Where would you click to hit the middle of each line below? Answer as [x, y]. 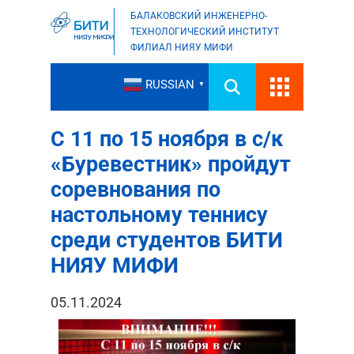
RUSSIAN [170, 85]
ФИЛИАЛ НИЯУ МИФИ [182, 47]
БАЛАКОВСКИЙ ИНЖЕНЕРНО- [199, 16]
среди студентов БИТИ [167, 240]
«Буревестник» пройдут [171, 164]
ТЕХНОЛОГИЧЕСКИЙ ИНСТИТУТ [205, 32]
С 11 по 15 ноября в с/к [167, 139]
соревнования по [136, 190]
